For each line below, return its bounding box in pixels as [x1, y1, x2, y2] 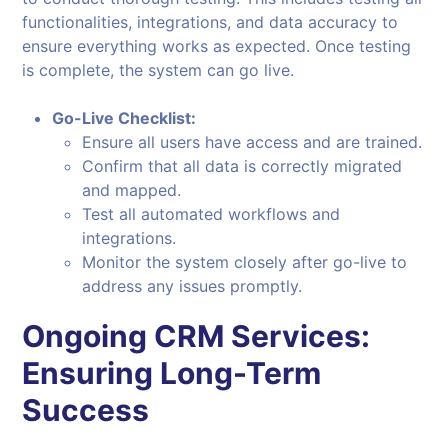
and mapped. [82, 180, 182, 201]
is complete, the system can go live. [22, 60, 295, 81]
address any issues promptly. [82, 276, 303, 297]
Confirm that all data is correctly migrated [82, 156, 403, 177]
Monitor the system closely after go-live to [82, 252, 408, 273]
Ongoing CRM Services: [22, 318, 371, 355]
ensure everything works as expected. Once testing [22, 36, 412, 57]
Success [22, 392, 150, 429]
